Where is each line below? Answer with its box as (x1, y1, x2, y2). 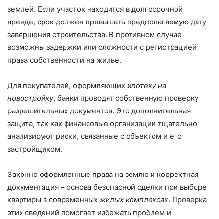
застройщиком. (7, 144, 62, 154)
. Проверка (168, 195, 207, 205)
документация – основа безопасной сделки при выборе (7, 182, 207, 192)
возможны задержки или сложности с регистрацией (7, 43, 197, 52)
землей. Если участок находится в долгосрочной (7, 4, 183, 14)
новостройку (7, 93, 53, 103)
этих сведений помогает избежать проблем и (7, 208, 171, 218)
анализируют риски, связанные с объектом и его (7, 131, 182, 141)
